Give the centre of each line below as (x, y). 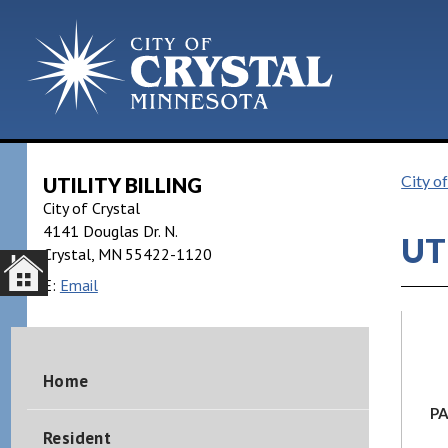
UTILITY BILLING (122, 185)
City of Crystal (91, 208)
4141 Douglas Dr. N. (110, 231)
